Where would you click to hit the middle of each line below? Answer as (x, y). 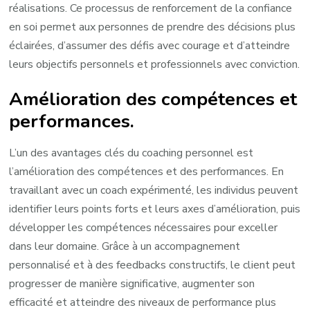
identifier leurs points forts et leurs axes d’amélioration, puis (155, 209)
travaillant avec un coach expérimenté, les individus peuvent (154, 191)
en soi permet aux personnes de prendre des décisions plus (153, 27)
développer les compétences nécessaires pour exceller (144, 228)
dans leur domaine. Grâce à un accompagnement (125, 247)
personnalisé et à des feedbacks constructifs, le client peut (153, 265)
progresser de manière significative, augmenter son (132, 284)
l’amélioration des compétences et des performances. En (147, 172)
